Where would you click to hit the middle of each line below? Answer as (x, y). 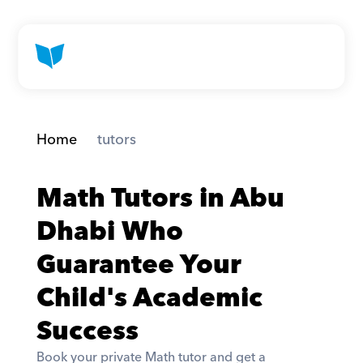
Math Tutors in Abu (160, 199)
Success (87, 332)
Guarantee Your (139, 265)
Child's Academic (149, 299)
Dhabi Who (109, 232)
